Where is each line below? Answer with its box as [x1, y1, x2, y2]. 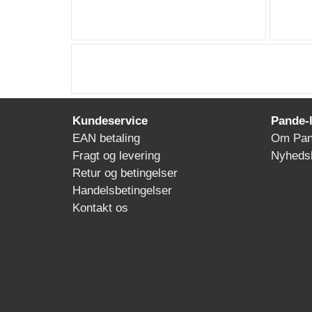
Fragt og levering [72, 149, 160, 162]
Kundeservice [69, 114, 148, 127]
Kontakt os [72, 201, 128, 214]
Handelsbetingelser [72, 184, 172, 197]
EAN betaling [72, 132, 140, 145]
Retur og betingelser [72, 166, 178, 180]
